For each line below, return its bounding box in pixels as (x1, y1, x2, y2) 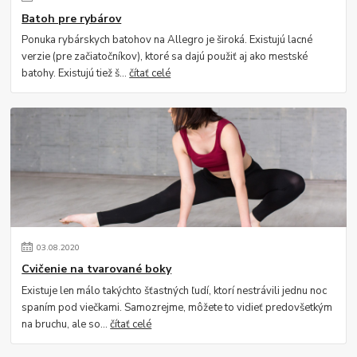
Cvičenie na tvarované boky (22, 261, 172, 277)
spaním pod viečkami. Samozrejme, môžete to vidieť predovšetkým (22, 300, 333, 315)
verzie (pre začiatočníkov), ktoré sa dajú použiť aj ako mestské (22, 49, 308, 65)
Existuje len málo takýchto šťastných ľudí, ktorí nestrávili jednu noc (22, 283, 328, 298)
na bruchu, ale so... (22, 316, 111, 331)
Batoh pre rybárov (22, 10, 122, 26)
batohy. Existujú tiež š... (22, 66, 130, 81)
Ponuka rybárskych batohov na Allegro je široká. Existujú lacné (22, 33, 313, 48)
